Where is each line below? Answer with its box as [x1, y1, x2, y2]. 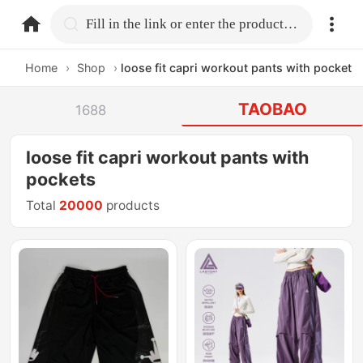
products [103, 198, 160, 214]
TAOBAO [237, 99, 307, 120]
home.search [85, 15, 169, 32]
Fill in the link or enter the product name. [284, 15, 298, 32]
